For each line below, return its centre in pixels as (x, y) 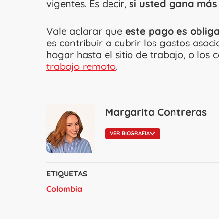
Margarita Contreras (156, 112)
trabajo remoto (81, 66)
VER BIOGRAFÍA (130, 133)
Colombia (64, 189)
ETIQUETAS (67, 174)
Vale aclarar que (84, 31)
